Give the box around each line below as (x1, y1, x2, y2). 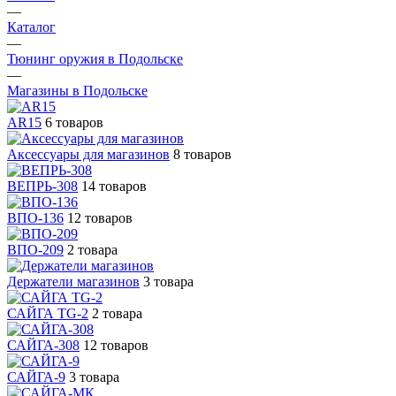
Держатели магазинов (7, 273, 140, 289)
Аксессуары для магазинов (7, 146, 170, 162)
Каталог (7, 19, 56, 34)
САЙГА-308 (7, 337, 80, 353)
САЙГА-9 (7, 369, 65, 385)
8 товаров (173, 146, 232, 162)
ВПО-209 (7, 241, 64, 257)
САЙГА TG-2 (7, 305, 88, 321)
